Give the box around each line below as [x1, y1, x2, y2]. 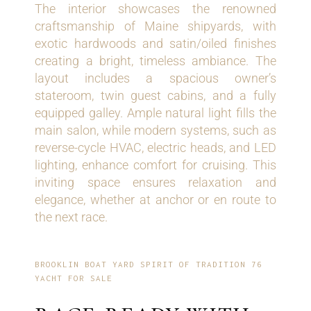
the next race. [35, 210, 108, 225]
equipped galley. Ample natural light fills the [35, 106, 276, 121]
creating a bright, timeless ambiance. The [35, 53, 276, 69]
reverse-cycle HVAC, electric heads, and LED [35, 140, 276, 155]
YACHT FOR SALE [35, 274, 113, 283]
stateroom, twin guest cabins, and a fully [35, 88, 276, 103]
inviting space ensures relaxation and [35, 175, 276, 190]
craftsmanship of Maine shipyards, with [35, 19, 276, 34]
